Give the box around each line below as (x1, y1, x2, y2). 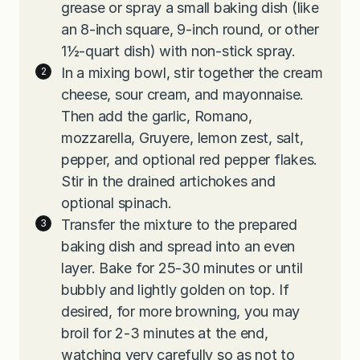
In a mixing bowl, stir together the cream (61, 64, 323, 82)
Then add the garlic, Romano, (61, 108, 252, 125)
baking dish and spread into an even (61, 238, 296, 256)
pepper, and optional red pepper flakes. (61, 151, 318, 169)
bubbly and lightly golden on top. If (61, 281, 289, 299)
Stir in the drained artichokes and (61, 173, 276, 190)
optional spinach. (61, 194, 172, 212)
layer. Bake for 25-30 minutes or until (61, 260, 303, 277)
